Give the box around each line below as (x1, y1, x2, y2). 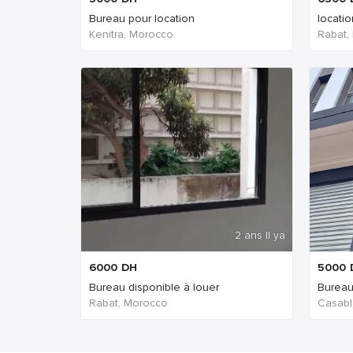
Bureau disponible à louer (89, 281, 219, 294)
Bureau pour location (89, 12, 195, 25)
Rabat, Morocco (89, 296, 168, 310)
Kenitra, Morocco (89, 28, 173, 41)
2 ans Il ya (235, 229, 285, 242)
